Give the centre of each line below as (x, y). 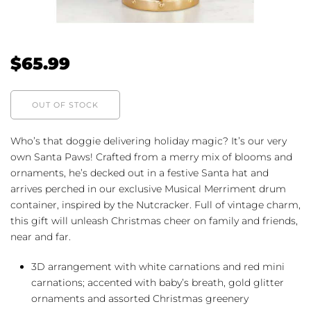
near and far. (41, 236)
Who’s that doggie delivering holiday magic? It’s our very (149, 141)
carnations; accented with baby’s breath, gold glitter (158, 282)
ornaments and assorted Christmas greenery (140, 298)
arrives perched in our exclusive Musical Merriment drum (148, 188)
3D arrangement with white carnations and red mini (158, 266)
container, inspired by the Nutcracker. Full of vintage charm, (155, 204)
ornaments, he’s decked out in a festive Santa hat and (140, 173)
